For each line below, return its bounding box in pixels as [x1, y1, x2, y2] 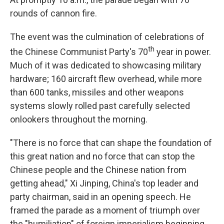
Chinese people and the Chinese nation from [10, 164, 186, 175]
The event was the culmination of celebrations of [10, 31, 204, 42]
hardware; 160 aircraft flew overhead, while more [10, 73, 202, 84]
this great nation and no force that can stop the [10, 151, 195, 162]
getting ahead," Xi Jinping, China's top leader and [10, 178, 198, 189]
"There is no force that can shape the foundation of [10, 137, 212, 148]
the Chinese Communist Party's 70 [10, 46, 148, 57]
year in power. [154, 46, 211, 57]
